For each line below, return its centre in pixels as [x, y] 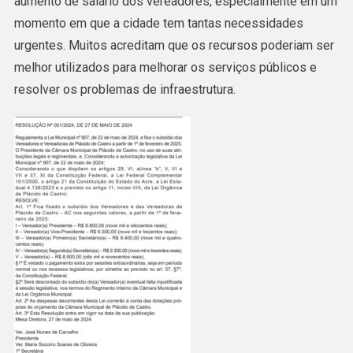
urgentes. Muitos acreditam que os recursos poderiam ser [174, 45]
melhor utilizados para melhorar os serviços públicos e [165, 67]
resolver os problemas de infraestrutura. [124, 89]
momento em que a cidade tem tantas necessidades [158, 23]
